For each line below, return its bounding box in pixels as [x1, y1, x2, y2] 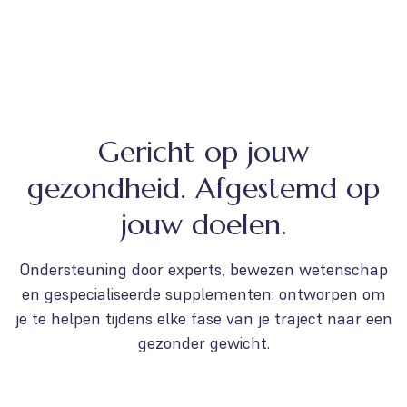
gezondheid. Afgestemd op [27, 170, 380, 206]
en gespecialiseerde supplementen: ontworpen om [21, 283, 386, 304]
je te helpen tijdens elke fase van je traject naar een [15, 308, 392, 329]
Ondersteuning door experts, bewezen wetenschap [19, 259, 388, 280]
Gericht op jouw [98, 134, 309, 170]
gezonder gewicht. [137, 333, 270, 353]
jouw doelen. [120, 206, 287, 243]
